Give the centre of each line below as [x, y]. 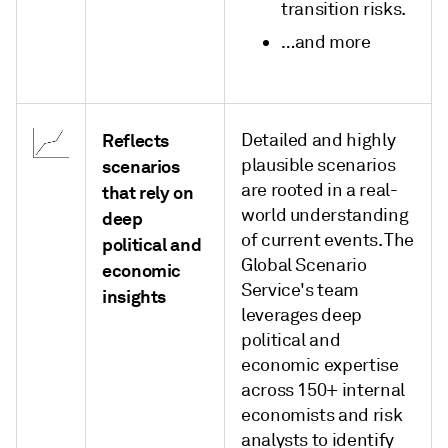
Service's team [300, 290]
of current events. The [328, 240]
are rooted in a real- [319, 190]
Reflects [136, 140]
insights [134, 296]
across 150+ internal [323, 390]
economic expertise [320, 365]
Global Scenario [304, 265]
